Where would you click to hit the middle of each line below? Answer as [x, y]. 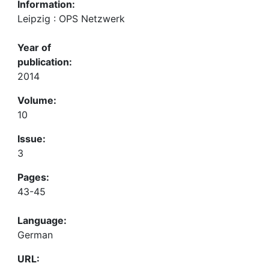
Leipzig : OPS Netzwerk [71, 19]
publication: [45, 62]
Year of [34, 47]
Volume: [37, 100]
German [35, 235]
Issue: [32, 139]
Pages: [33, 177]
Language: [42, 220]
